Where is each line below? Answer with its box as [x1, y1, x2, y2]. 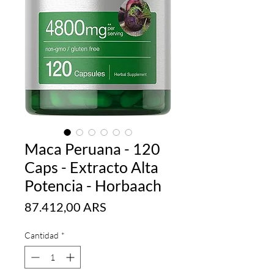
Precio [106, 198, 139, 213]
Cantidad [24, 229, 59, 240]
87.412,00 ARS [24, 199, 106, 214]
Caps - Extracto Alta [24, 157, 158, 176]
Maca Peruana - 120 [24, 139, 160, 158]
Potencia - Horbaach [24, 176, 161, 194]
